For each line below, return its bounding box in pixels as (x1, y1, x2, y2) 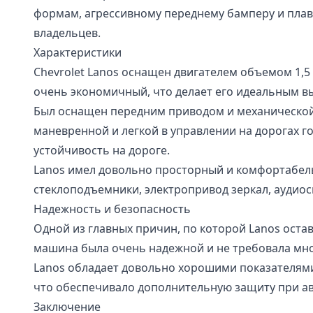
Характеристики (34, 45, 122, 60)
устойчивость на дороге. (34, 143, 170, 158)
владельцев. (34, 25, 101, 41)
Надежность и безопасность (34, 201, 191, 217)
